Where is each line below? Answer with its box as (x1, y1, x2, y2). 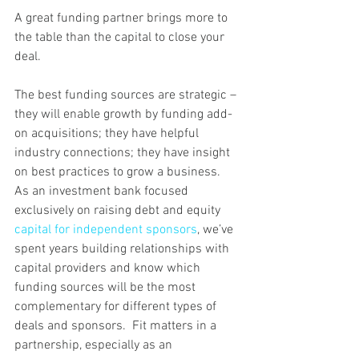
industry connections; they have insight (14, 145, 233, 162)
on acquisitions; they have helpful (14, 126, 202, 143)
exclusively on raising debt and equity (14, 203, 224, 220)
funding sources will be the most (14, 280, 199, 296)
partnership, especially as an (14, 337, 175, 354)
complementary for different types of (14, 299, 220, 316)
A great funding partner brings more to (14, 10, 231, 27)
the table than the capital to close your (14, 30, 228, 46)
